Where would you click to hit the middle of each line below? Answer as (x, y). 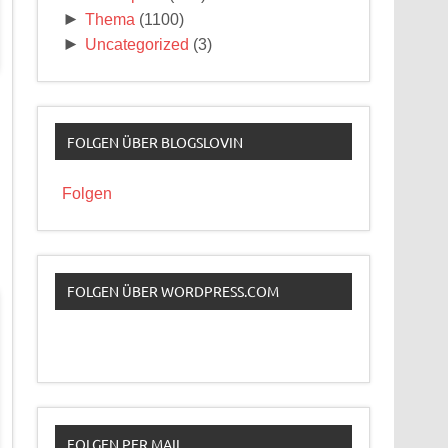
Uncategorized (137, 44)
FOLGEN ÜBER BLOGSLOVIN (154, 141)
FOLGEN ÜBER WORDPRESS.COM (172, 291)
